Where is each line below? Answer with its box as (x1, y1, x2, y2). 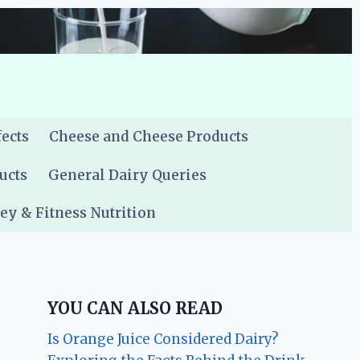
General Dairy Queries (47, 166, 207, 184)
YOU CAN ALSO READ (47, 298, 223, 319)
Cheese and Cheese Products (49, 128, 249, 146)
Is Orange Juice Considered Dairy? (47, 330, 280, 349)
